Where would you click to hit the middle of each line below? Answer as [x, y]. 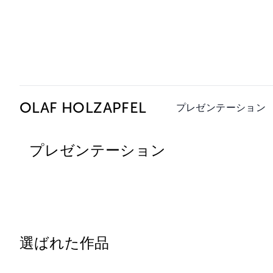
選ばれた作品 [64, 243]
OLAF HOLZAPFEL [83, 108]
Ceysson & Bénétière [89, 58]
